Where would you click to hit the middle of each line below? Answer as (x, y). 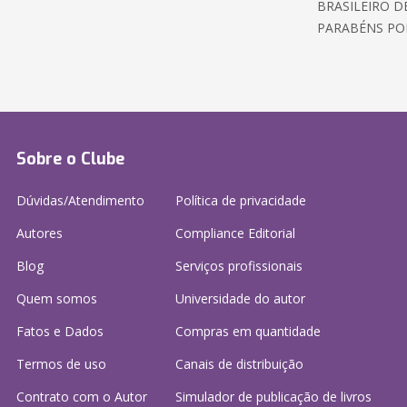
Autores (40, 233)
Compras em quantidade (248, 331)
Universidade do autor (240, 298)
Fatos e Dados (60, 331)
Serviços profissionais (239, 266)
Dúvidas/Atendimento (80, 200)
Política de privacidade (241, 200)
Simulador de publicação (249, 397)
